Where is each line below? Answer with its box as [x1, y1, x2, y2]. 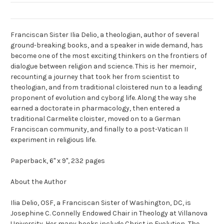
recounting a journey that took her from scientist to [10, 72, 179, 81]
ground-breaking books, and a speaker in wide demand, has [10, 41, 203, 50]
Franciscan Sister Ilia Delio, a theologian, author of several [10, 30, 199, 39]
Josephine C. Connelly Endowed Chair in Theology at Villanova [10, 209, 207, 218]
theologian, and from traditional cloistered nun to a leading [10, 83, 202, 92]
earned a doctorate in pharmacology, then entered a [10, 104, 180, 113]
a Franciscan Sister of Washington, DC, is [55, 198, 191, 207]
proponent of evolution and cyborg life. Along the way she [10, 93, 196, 102]
